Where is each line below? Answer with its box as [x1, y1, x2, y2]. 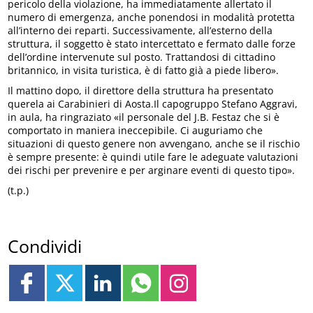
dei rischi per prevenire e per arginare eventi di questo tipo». [8, 163, 296, 177]
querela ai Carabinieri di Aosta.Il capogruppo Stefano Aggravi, [8, 96, 298, 110]
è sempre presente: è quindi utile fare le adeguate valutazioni [8, 150, 299, 163]
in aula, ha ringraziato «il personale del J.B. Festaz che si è [8, 110, 280, 124]
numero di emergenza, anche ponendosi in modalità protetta [8, 10, 296, 24]
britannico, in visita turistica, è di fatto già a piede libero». [8, 63, 279, 77]
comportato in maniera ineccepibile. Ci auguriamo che [8, 123, 263, 137]
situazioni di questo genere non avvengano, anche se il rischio [8, 136, 300, 150]
